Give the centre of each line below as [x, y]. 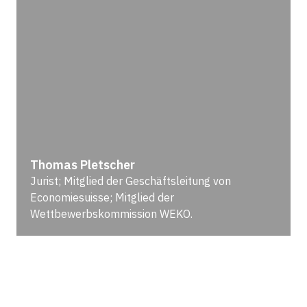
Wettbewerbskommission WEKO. [111, 214]
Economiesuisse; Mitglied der [102, 198]
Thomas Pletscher [82, 165]
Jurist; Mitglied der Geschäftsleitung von [130, 181]
